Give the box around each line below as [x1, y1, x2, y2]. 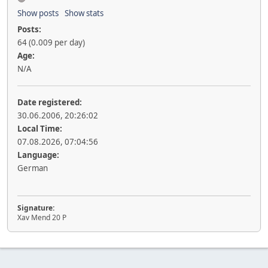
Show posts [17, 8, 59, 19]
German [17, 163, 48, 174]
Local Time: [17, 123, 62, 135]
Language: [17, 150, 59, 161]
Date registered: [17, 97, 82, 108]
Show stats [65, 8, 103, 19]
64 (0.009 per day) [17, 37, 85, 48]
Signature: [17, 203, 54, 214]
